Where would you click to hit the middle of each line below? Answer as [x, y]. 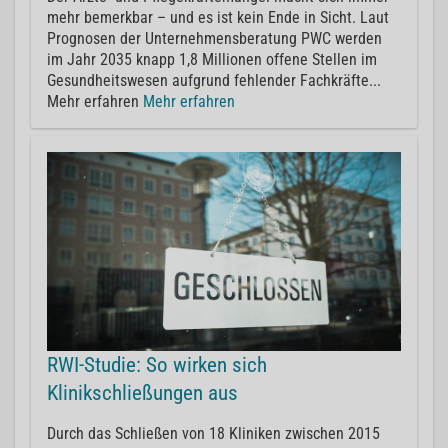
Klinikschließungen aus [142, 392]
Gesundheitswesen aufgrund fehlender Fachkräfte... [214, 80]
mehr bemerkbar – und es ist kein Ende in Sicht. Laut [218, 17]
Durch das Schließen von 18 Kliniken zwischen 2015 [213, 433]
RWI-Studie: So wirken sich [157, 364]
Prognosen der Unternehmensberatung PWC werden [214, 38]
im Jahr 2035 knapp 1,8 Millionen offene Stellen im [212, 59]
